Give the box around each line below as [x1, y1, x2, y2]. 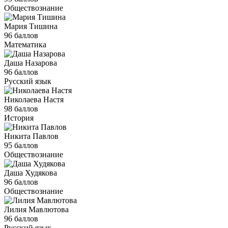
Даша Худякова [4, 168, 57, 177]
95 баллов [4, 140, 38, 150]
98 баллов [4, 104, 38, 113]
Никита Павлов [4, 131, 59, 140]
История [4, 113, 34, 122]
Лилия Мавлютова [4, 205, 69, 214]
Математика [4, 40, 46, 49]
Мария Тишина [4, 21, 58, 31]
